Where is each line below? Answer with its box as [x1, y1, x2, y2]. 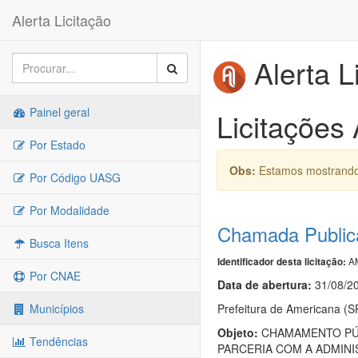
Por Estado [26, 137, 86, 153]
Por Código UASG [26, 169, 121, 185]
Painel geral [26, 104, 89, 120]
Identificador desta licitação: [217, 254, 346, 268]
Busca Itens [26, 235, 89, 251]
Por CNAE [26, 268, 81, 284]
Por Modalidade [26, 202, 109, 218]
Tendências [26, 333, 88, 349]
